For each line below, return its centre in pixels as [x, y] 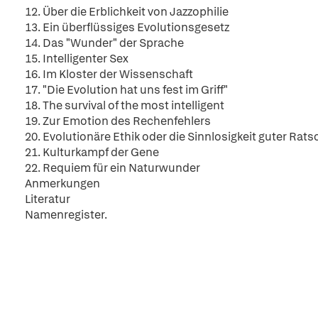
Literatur [48, 199]
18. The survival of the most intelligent [125, 105]
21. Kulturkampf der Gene [92, 152]
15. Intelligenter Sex [77, 59]
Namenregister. [66, 215]
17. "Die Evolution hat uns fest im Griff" [126, 90]
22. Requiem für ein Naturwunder [113, 168]
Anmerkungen [62, 183]
